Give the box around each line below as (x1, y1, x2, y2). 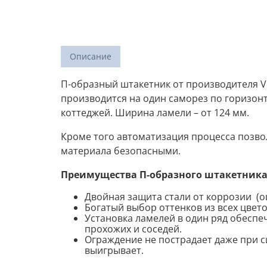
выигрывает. (85, 244, 144, 257)
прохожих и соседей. (85, 222, 182, 235)
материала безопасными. (61, 144, 181, 157)
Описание (70, 51, 111, 62)
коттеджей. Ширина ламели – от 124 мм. (61, 106, 249, 119)
